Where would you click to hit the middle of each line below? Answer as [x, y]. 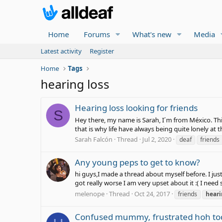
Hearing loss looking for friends [136, 108]
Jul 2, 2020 [157, 139]
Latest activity [61, 51]
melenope [90, 194]
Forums [97, 34]
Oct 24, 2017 [152, 194]
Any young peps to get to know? [137, 163]
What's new [152, 34]
